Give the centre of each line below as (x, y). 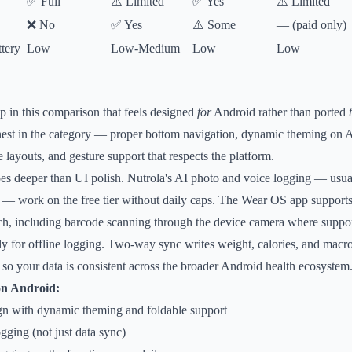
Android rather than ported (280, 112)
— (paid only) (312, 25)
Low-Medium (145, 48)
